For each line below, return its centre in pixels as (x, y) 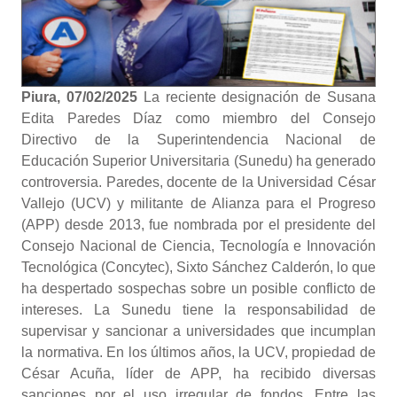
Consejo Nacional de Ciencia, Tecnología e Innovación (198, 246)
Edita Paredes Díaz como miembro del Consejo (198, 118)
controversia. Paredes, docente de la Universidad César (198, 182)
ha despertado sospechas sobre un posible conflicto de (198, 288)
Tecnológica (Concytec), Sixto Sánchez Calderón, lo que (198, 267)
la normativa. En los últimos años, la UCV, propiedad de (198, 352)
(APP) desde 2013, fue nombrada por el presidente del (198, 225)
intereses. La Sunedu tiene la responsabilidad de (198, 310)
